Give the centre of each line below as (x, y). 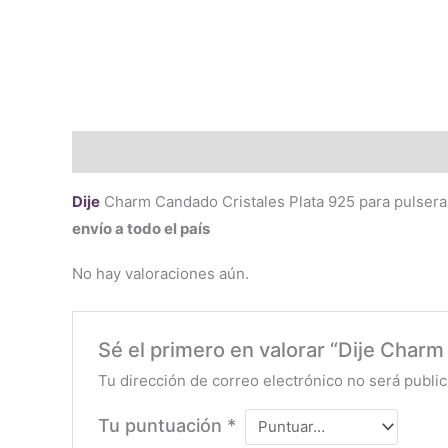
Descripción (115, 152)
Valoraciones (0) (234, 152)
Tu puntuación (163, 425)
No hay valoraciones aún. (160, 273)
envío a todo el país (141, 228)
